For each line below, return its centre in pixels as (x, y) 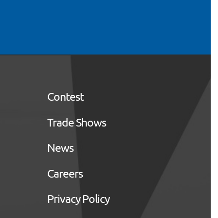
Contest (65, 96)
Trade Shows (76, 122)
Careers (65, 173)
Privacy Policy (78, 199)
